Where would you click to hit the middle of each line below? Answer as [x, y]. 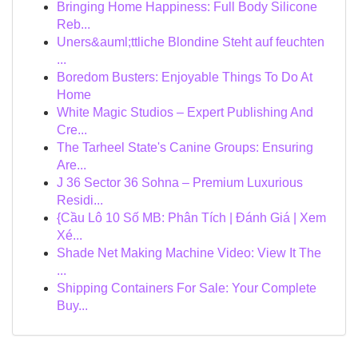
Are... [72, 165]
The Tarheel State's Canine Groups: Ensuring [185, 147]
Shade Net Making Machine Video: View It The [189, 253]
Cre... [72, 130]
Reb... [74, 24]
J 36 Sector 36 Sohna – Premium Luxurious [180, 183]
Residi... [80, 200]
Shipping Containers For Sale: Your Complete [187, 288]
